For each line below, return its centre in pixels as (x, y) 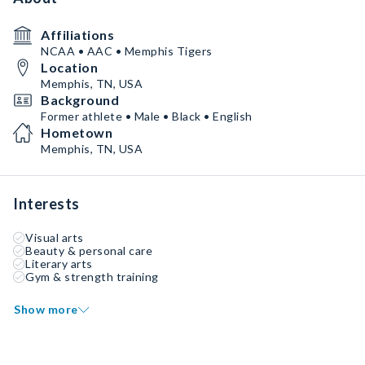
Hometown (77, 132)
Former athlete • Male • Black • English (147, 116)
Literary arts (59, 264)
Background (80, 100)
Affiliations (77, 35)
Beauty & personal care (89, 251)
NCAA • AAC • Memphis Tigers (127, 51)
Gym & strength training (92, 277)
